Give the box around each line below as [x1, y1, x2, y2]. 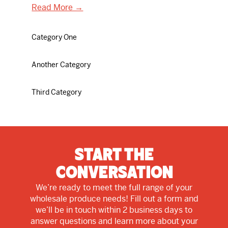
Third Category [32, 87, 82, 97]
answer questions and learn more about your [30, 215, 198, 226]
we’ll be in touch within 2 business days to [36, 204, 192, 215]
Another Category [32, 60, 91, 69]
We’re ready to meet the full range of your [36, 182, 192, 193]
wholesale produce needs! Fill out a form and [30, 193, 198, 204]
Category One [32, 32, 77, 42]
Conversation [55, 164, 173, 181]
